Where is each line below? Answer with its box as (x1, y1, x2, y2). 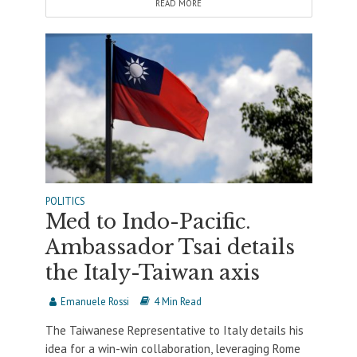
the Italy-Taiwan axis (45, 260, 260, 285)
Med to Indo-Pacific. (45, 209, 251, 234)
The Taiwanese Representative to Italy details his (45, 322, 304, 338)
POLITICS (45, 194, 85, 207)
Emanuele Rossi (60, 294, 129, 308)
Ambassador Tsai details (45, 234, 295, 260)
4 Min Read (153, 294, 202, 308)
